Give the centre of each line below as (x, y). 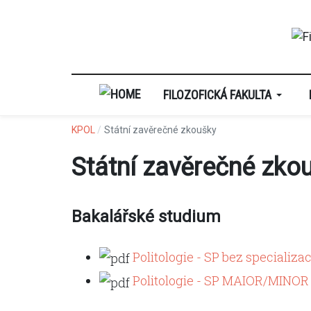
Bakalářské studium (146, 217)
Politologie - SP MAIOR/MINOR (221, 281)
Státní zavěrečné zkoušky (160, 130)
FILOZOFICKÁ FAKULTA (217, 94)
